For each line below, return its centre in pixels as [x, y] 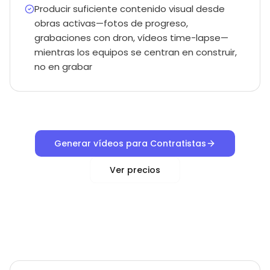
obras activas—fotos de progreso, [111, 23]
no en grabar [63, 67]
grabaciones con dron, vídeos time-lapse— [131, 38]
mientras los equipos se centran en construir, [136, 52]
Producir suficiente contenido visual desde [130, 9]
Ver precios [135, 170]
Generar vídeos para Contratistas [130, 143]
